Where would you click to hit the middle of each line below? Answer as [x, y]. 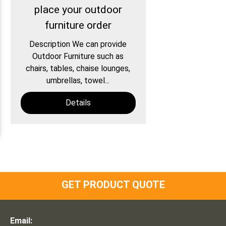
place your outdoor [78, 10]
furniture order [78, 25]
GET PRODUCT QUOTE [113, 185]
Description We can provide [78, 44]
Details [78, 103]
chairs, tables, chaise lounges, [78, 69]
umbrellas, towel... [78, 81]
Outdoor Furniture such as [78, 56]
